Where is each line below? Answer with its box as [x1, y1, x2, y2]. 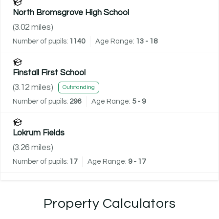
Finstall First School [13, 68, 86, 77]
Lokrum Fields [13, 128, 65, 137]
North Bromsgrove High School [13, 8, 129, 17]
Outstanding [63, 84, 95, 91]
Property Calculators [44, 196, 175, 211]
